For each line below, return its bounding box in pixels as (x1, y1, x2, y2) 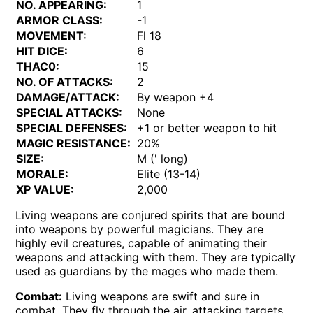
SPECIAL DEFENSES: (16, 120, 128, 135)
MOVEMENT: (16, 28, 87, 43)
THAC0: (16, 59, 60, 73)
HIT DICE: (16, 43, 68, 58)
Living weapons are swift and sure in (62, 289, 260, 303)
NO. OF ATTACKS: (16, 74, 114, 89)
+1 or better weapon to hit (137, 120, 277, 135)
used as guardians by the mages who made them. (15, 263, 279, 278)
